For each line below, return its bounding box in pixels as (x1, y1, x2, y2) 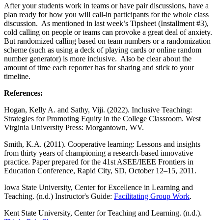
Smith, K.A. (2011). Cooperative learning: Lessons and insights (4, 140, 200, 149)
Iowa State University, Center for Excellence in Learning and (4, 183, 193, 192)
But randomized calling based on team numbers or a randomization (4, 37, 211, 46)
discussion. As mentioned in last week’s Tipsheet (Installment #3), (4, 19, 209, 28)
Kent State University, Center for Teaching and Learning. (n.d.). (4, 209, 202, 218)
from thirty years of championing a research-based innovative (4, 149, 193, 158)
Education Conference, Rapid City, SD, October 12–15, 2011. (4, 166, 196, 175)
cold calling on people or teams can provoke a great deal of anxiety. (4, 28, 214, 37)
